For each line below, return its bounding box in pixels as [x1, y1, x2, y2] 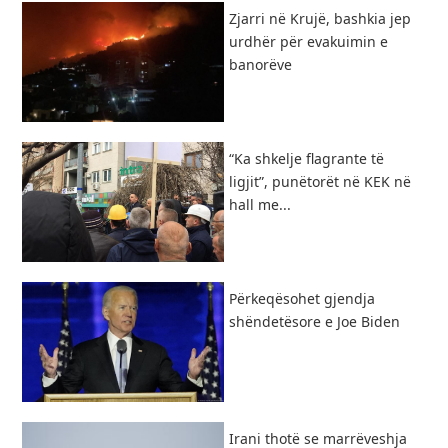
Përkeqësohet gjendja [229, 288, 375, 308]
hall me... [229, 194, 291, 214]
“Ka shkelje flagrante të [229, 148, 384, 168]
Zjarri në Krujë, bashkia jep [229, 8, 411, 28]
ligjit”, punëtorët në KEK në [229, 171, 411, 191]
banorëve [229, 54, 292, 74]
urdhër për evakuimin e [229, 31, 388, 51]
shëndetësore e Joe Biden [229, 311, 400, 331]
